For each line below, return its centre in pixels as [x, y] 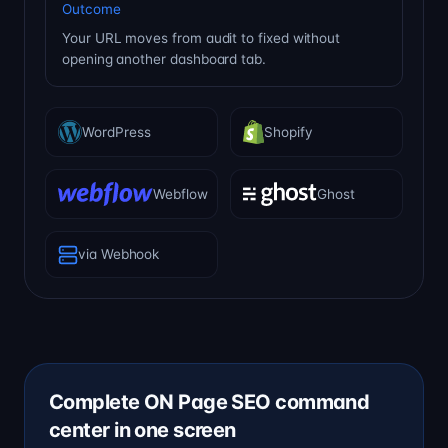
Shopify [288, 131]
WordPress [116, 131]
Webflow [180, 193]
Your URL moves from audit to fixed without [201, 38]
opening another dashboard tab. [164, 59]
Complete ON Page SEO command [209, 402]
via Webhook [119, 254]
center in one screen [142, 430]
